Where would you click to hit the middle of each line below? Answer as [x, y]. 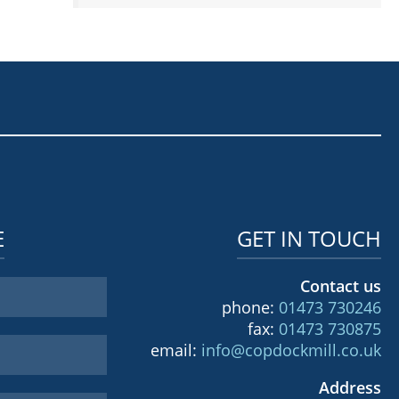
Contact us [340, 285]
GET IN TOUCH [309, 238]
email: [175, 350]
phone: [250, 307]
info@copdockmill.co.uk [291, 350]
